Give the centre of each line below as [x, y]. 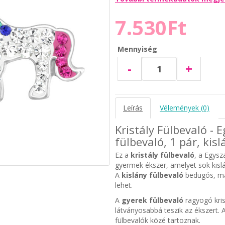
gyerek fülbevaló [152, 200]
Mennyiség [137, 49]
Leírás [133, 107]
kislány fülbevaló [152, 175]
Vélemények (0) [184, 107]
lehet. [124, 185]
